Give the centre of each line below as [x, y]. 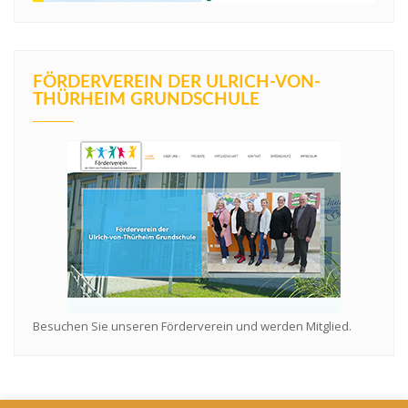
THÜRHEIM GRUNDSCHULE [146, 100]
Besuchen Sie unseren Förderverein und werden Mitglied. [192, 326]
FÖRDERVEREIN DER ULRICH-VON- [177, 83]
